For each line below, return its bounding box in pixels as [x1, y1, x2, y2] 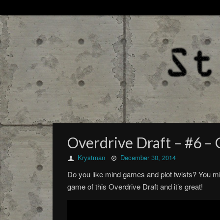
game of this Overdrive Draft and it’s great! [67, 181, 203, 192]
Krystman [78, 153, 106, 162]
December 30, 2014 [120, 153, 176, 162]
